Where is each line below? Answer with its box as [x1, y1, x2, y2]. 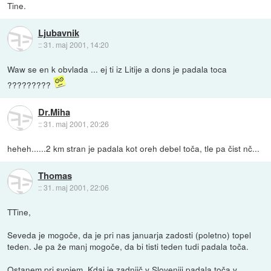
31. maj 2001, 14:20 [43, 39, 109, 50]
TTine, [7, 205, 31, 218]
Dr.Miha [38, 105, 70, 119]
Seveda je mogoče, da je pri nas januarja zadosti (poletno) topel [7, 228, 252, 241]
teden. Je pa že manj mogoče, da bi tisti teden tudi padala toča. [7, 240, 249, 252]
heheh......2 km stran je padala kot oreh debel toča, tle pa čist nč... [7, 142, 260, 154]
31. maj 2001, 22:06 [43, 182, 109, 193]
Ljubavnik [38, 25, 79, 39]
